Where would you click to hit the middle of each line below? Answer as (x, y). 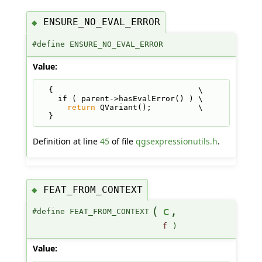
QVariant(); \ (149, 107)
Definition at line (66, 141)
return (81, 107)
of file (122, 141)
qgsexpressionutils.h (176, 141)
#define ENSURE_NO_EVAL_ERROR (97, 44)
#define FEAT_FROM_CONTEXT (90, 212)
